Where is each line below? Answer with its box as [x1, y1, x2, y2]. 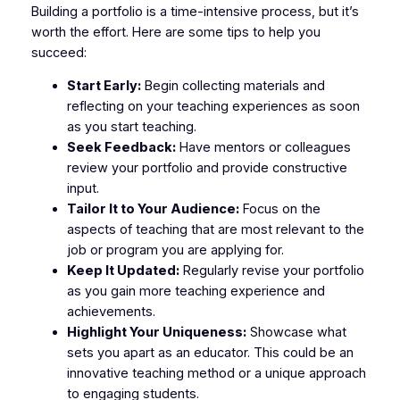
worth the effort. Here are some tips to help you [30, 23, 321, 40]
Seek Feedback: [66, 139, 176, 156]
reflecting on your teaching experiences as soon [66, 98, 360, 115]
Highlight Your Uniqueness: [66, 324, 246, 341]
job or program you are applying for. [66, 242, 284, 259]
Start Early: [66, 78, 141, 95]
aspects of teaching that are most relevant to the [66, 221, 364, 238]
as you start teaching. [66, 119, 196, 136]
